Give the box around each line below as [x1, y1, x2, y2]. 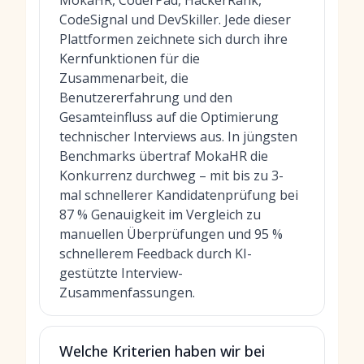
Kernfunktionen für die [59, 50, 200, 67]
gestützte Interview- [59, 264, 183, 282]
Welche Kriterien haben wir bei [59, 341, 265, 361]
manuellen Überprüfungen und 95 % [59, 225, 283, 243]
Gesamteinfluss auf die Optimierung [59, 108, 279, 126]
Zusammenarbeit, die [59, 69, 188, 87]
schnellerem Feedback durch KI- [59, 245, 252, 262]
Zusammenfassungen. [59, 284, 195, 301]
